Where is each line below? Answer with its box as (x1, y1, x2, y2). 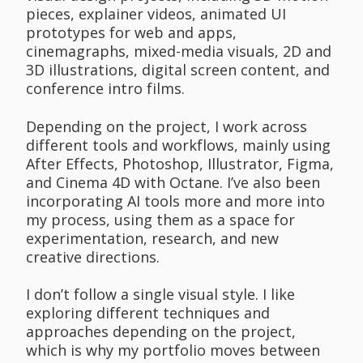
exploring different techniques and (26, 303, 270, 323)
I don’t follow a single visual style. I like (26, 284, 295, 305)
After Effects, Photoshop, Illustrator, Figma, (26, 153, 334, 173)
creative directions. (26, 246, 160, 267)
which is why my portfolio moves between (26, 340, 320, 361)
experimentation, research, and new (26, 228, 279, 248)
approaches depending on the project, (26, 322, 296, 342)
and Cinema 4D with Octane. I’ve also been (26, 172, 320, 192)
